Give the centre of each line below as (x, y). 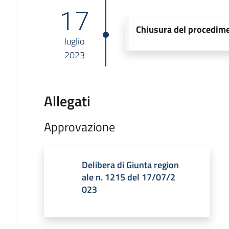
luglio (75, 41)
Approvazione (79, 127)
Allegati (67, 101)
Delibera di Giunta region (130, 165)
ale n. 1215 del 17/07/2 (128, 177)
